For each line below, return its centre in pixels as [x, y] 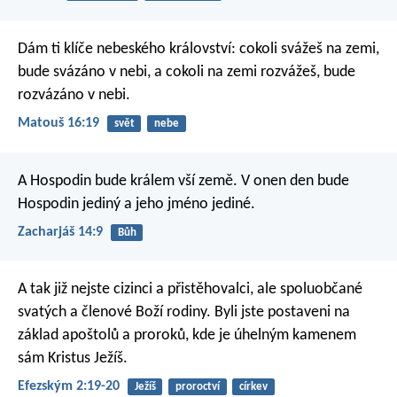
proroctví [197, 387]
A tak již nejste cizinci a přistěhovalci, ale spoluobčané [190, 290]
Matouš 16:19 [58, 124]
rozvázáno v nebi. [74, 96]
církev [253, 387]
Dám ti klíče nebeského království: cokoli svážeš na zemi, [198, 50]
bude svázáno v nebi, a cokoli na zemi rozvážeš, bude [187, 73]
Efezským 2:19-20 [69, 387]
